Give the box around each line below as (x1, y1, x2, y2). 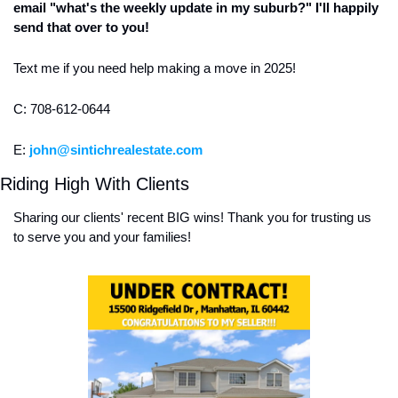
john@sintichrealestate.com (29, 141, 203, 157)
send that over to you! (13, 19, 149, 35)
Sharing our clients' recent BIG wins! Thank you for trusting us (13, 209, 371, 225)
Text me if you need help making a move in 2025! (13, 60, 299, 76)
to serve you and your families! (13, 228, 195, 244)
